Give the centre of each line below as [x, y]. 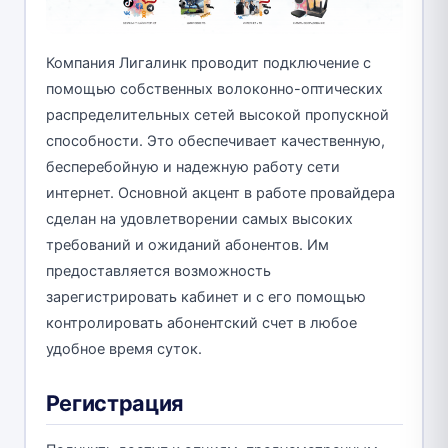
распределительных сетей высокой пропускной [217, 115]
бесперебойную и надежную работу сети [192, 167]
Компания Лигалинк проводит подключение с [208, 63]
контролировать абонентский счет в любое [201, 323]
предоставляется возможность [158, 271]
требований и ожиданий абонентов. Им [187, 245]
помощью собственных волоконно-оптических [214, 89]
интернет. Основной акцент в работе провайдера [220, 193]
